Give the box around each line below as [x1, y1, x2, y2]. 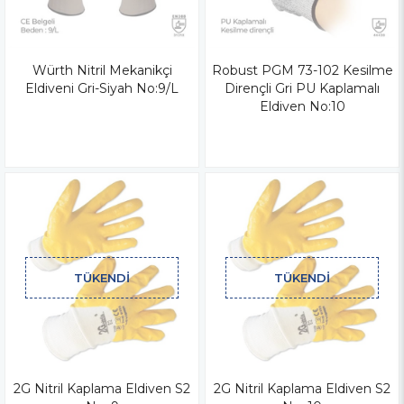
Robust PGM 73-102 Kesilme [211, 61, 393, 78]
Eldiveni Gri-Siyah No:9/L [25, 79, 179, 96]
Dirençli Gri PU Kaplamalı [225, 79, 380, 96]
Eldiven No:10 [259, 97, 345, 115]
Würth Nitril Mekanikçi [32, 61, 172, 78]
